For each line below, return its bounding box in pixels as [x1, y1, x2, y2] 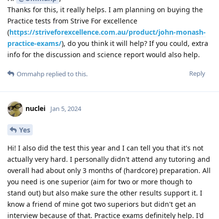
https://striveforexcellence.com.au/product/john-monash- [9, 27, 206, 37]
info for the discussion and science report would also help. [7, 49, 200, 59]
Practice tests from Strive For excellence [7, 16, 137, 25]
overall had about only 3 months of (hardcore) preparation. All [7, 165, 211, 175]
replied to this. [44, 69, 88, 78]
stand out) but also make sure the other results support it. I [7, 188, 202, 197]
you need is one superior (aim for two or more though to [7, 176, 192, 186]
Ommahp [17, 69, 44, 78]
